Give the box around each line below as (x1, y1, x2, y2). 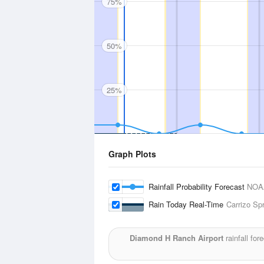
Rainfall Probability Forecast (148, 181, 247, 192)
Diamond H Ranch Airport (130, 232, 223, 243)
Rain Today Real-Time (148, 199, 226, 210)
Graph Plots (108, 148, 156, 160)
